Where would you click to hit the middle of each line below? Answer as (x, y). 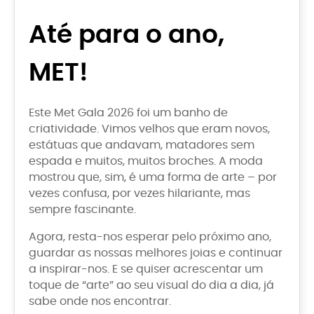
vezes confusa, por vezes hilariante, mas (139, 193)
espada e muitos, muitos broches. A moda (146, 161)
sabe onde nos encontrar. (100, 301)
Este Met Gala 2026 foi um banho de (128, 112)
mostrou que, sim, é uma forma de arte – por (153, 177)
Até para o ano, (127, 35)
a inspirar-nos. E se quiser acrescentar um (146, 269)
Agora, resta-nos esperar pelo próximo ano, (150, 237)
